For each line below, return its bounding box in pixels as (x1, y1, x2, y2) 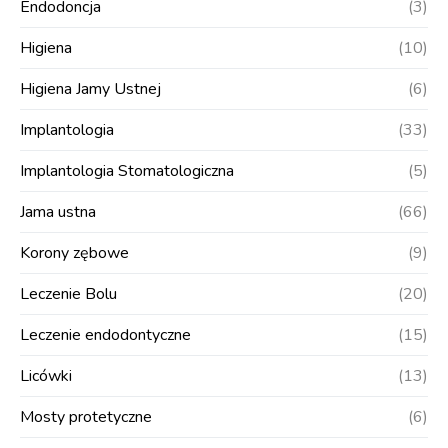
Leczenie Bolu (20, 283, 117, 305)
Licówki (20, 365, 72, 387)
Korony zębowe (20, 242, 129, 264)
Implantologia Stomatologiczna (20, 160, 234, 182)
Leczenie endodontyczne (20, 324, 191, 346)
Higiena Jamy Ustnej (20, 78, 161, 100)
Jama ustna (20, 201, 96, 223)
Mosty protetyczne (20, 406, 152, 428)
